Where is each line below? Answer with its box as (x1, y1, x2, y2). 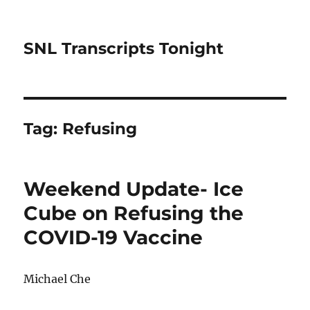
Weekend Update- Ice (24, 177, 244, 201)
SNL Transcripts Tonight (24, 39, 224, 58)
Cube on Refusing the (24, 201, 244, 225)
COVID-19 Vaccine (24, 226, 203, 249)
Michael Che (24, 272, 91, 286)
